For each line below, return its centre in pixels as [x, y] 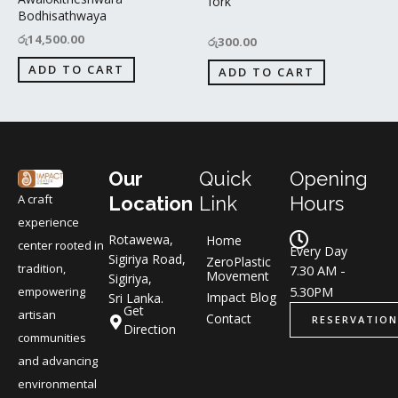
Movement [238, 275]
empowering [52, 292]
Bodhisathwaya [62, 15]
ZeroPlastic [239, 261]
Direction [150, 329]
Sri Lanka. [136, 298]
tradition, [42, 269]
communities [52, 338]
